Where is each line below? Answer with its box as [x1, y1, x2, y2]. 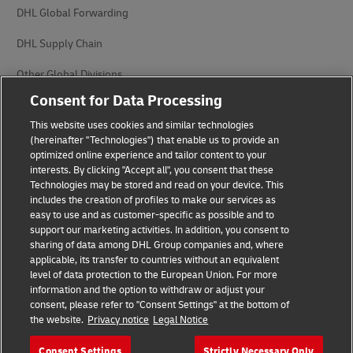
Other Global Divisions [17, 68, 122, 81]
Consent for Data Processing [30, 91, 223, 110]
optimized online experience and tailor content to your [30, 149, 267, 162]
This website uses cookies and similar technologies [30, 119, 255, 132]
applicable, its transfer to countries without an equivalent [30, 254, 280, 266]
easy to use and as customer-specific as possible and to [30, 209, 275, 221]
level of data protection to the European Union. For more [30, 269, 278, 281]
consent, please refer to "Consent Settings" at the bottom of [30, 299, 290, 311]
